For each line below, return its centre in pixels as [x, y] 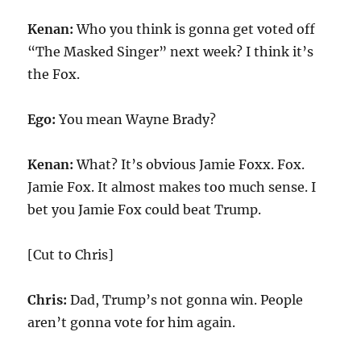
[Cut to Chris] [71, 255]
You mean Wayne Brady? [138, 119]
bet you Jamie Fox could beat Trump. [145, 210]
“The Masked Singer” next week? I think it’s [171, 52]
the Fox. [54, 74]
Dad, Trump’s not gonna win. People [187, 300]
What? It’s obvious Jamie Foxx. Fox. [191, 164]
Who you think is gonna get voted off [196, 29]
